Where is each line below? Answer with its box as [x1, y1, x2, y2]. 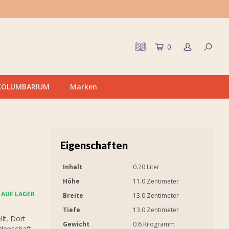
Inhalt [63, 163, 82, 171]
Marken [70, 82, 97, 91]
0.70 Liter [133, 163, 159, 171]
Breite [63, 191, 83, 200]
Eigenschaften [60, 139, 128, 151]
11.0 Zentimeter [133, 177, 179, 186]
